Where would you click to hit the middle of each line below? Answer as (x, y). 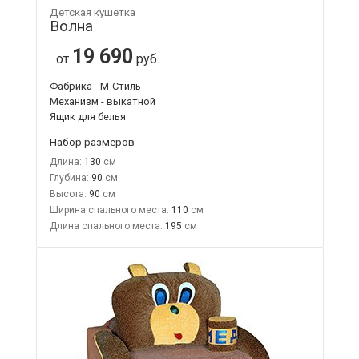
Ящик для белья (87, 116)
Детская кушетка (92, 12)
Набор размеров (92, 141)
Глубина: (69, 177)
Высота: (68, 194)
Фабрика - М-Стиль (95, 86)
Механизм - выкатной (102, 101)
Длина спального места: (106, 226)
